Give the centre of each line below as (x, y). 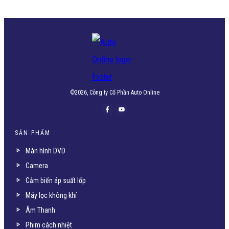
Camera (37, 165)
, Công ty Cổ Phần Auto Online (123, 93)
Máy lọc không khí (51, 195)
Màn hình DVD (45, 151)
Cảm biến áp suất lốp (56, 180)
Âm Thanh (40, 210)
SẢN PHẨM (33, 133)
